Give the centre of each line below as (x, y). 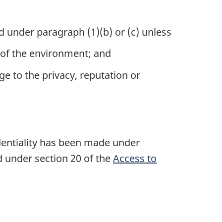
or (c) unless (142, 32)
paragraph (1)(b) (75, 32)
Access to (135, 158)
